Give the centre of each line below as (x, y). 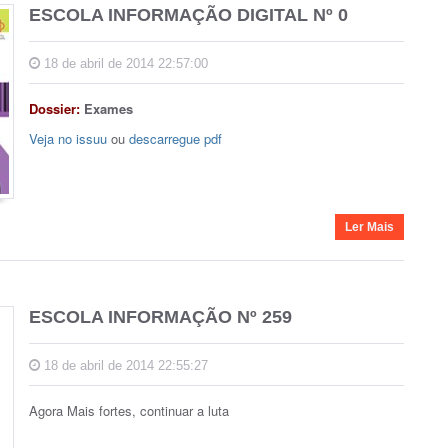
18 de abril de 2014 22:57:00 (124, 63)
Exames (106, 108)
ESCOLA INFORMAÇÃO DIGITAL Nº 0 (188, 14)
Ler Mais (369, 227)
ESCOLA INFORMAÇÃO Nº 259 (160, 317)
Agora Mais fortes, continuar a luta (129, 411)
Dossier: (54, 108)
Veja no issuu (68, 138)
